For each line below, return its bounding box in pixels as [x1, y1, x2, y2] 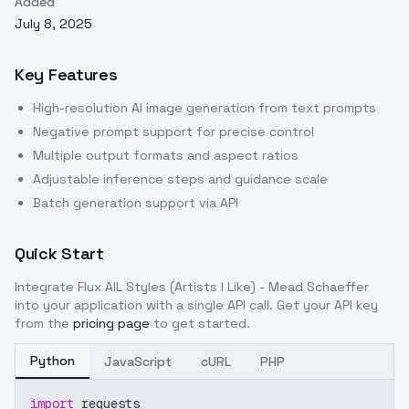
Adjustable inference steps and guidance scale [33, 171, 328, 188]
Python [30, 352, 75, 370]
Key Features [15, 64, 118, 86]
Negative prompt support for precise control [33, 123, 314, 141]
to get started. [153, 315, 250, 332]
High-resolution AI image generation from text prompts [33, 100, 376, 117]
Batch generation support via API [33, 194, 238, 212]
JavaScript [104, 353, 172, 371]
